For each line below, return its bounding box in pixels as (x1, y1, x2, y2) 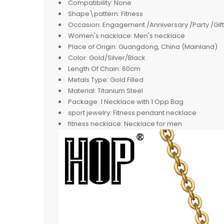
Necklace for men (124, 118, 182, 128)
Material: (68, 85, 96, 95)
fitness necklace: (68, 118, 122, 128)
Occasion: (68, 19, 101, 29)
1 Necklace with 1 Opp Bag (100, 96, 183, 106)
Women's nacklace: (68, 30, 132, 40)
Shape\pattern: (68, 8, 119, 18)
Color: (68, 52, 87, 62)
